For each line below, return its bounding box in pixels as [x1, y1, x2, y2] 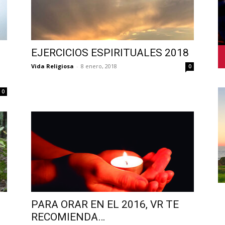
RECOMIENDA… [31, 211, 105, 223]
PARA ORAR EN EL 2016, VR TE [31, 198, 179, 210]
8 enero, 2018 [81, 62, 117, 70]
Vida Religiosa [31, 62, 74, 70]
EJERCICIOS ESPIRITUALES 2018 [31, 47, 189, 59]
